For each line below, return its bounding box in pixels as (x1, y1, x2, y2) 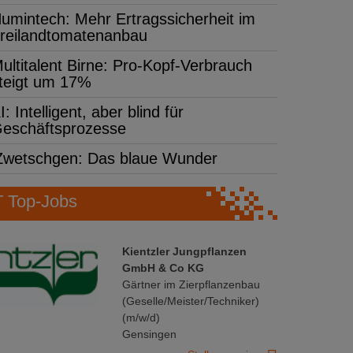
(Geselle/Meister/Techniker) (122, 294, 259, 307)
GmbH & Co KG (122, 261, 204, 274)
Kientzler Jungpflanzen (122, 244, 247, 258)
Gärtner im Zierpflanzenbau (122, 277, 260, 291)
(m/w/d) (122, 310, 160, 324)
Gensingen (122, 327, 176, 340)
